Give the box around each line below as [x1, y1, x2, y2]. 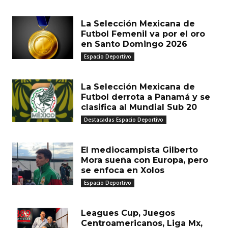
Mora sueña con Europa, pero [81, 155, 208, 165]
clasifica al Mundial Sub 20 [81, 102, 197, 112]
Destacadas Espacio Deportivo [84, 116, 163, 123]
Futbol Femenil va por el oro [81, 29, 205, 39]
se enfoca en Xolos [81, 165, 164, 175]
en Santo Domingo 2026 [81, 39, 187, 49]
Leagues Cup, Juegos [81, 208, 175, 218]
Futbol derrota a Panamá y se [81, 92, 210, 102]
